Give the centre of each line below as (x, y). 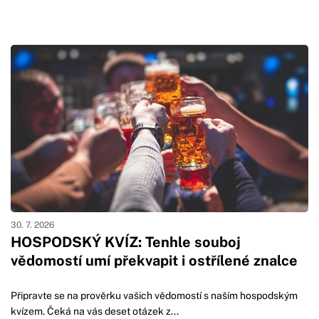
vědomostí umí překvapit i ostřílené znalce (154, 261)
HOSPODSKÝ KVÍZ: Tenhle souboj (126, 242)
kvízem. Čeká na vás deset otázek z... (95, 311)
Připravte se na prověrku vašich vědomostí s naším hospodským (154, 295)
